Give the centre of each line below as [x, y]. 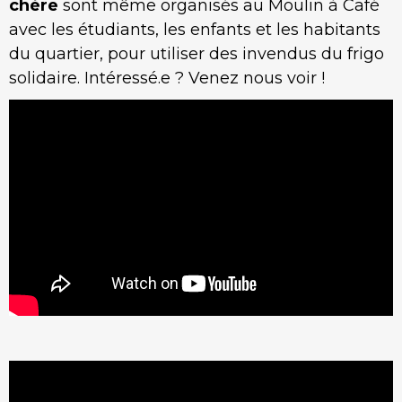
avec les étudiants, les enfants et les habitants [195, 30]
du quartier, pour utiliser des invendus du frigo [197, 54]
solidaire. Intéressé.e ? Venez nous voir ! [167, 78]
